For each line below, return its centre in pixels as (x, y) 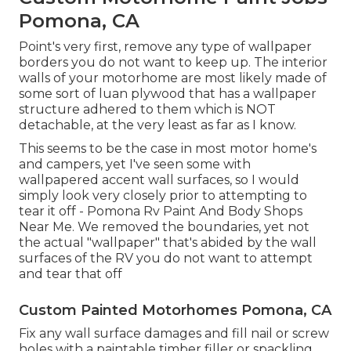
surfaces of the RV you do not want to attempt (166, 258)
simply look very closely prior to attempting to (163, 195)
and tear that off (71, 273)
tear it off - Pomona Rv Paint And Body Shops (161, 211)
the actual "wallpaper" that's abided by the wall (168, 242)
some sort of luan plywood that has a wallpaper (168, 93)
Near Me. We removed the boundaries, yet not (164, 226)
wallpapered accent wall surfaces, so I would (159, 179)
